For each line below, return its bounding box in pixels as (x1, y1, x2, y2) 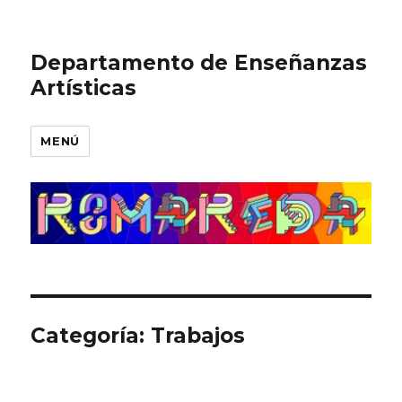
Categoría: (31, 322, 152, 348)
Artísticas (31, 75, 137, 100)
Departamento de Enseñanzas (31, 50, 368, 75)
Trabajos (151, 322, 246, 348)
